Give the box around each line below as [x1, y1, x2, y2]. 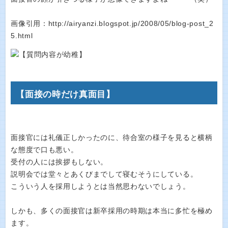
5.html [11, 32, 33, 40]
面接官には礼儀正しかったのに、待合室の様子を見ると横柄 [11, 133, 213, 141]
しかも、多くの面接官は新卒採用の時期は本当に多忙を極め [11, 207, 213, 215]
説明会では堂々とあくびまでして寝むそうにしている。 [11, 170, 198, 178]
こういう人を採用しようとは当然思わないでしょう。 [11, 182, 190, 190]
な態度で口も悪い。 [11, 146, 78, 154]
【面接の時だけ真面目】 [16, 89, 115, 99]
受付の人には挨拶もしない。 [11, 158, 108, 166]
